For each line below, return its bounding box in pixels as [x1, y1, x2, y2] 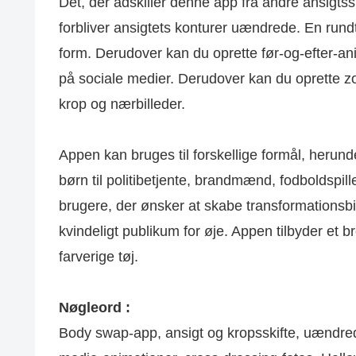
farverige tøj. [59, 248, 138, 265]
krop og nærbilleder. [59, 95, 185, 112]
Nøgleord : [59, 300, 130, 316]
